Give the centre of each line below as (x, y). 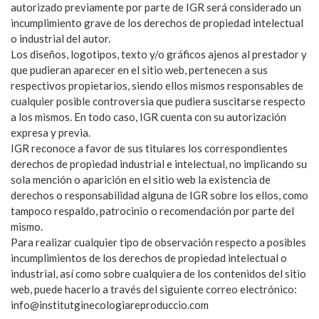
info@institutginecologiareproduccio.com (110, 304)
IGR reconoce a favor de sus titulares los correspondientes (149, 148)
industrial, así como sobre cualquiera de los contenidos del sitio (158, 273)
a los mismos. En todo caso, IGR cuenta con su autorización (148, 116)
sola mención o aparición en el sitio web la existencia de (141, 179)
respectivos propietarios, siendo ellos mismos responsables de (157, 85)
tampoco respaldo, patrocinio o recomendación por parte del (152, 210)
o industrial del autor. (61, 38)
